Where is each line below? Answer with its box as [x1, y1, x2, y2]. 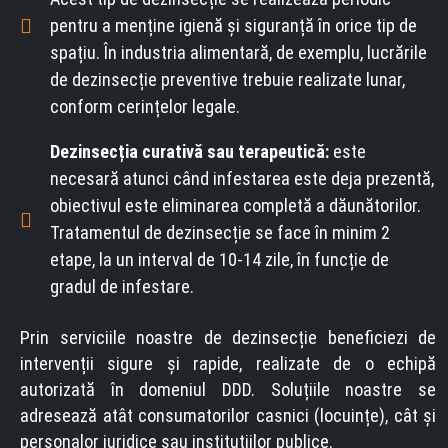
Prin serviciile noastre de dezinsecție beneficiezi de [20, 327, 436, 348]
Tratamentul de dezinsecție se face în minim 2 [50, 222, 390, 243]
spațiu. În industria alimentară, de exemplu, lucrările [50, 42, 427, 63]
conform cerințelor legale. [50, 96, 240, 117]
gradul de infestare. [50, 276, 194, 297]
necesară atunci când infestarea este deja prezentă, [50, 168, 434, 189]
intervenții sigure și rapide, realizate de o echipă [20, 353, 436, 374]
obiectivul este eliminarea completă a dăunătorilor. [50, 195, 421, 216]
